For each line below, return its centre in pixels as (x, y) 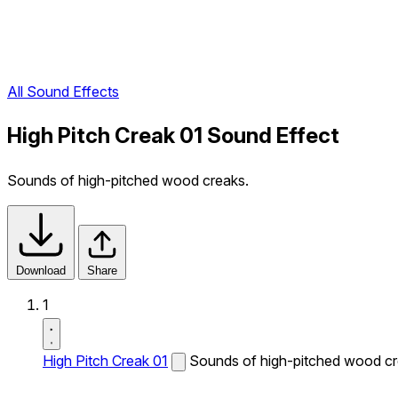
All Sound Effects (63, 92)
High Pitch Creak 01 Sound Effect (173, 136)
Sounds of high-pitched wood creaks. (128, 180)
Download (41, 271)
